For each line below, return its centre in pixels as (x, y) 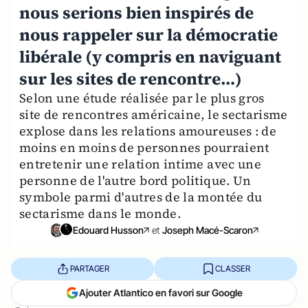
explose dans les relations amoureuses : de (148, 131)
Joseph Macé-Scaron (208, 230)
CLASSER (232, 268)
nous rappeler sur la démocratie (148, 35)
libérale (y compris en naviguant (150, 57)
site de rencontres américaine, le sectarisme (154, 114)
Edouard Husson (108, 230)
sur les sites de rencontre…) (131, 79)
